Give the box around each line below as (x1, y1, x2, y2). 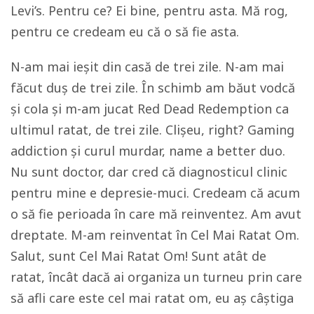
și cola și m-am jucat (11, 100, 137, 118)
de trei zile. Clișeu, (95, 121, 208, 139)
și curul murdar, (67, 142, 169, 160)
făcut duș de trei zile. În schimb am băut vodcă (11, 79, 295, 97)
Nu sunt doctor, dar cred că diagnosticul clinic (11, 163, 287, 181)
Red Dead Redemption (137, 100, 272, 118)
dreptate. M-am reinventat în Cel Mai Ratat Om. (11, 226, 299, 244)
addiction (11, 142, 67, 160)
